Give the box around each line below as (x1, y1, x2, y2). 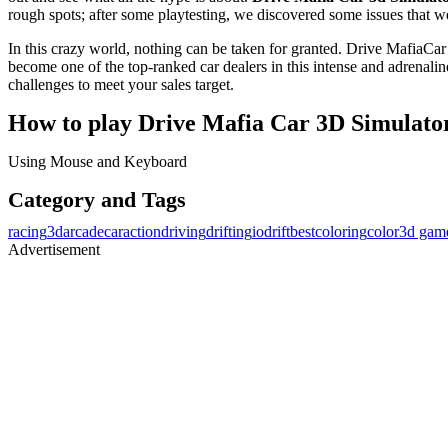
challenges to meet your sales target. (8, 75, 238, 93)
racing (8, 222, 47, 240)
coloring (315, 222, 367, 240)
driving (161, 222, 206, 240)
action (123, 222, 161, 240)
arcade (63, 222, 104, 240)
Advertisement (8, 240, 100, 258)
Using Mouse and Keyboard (8, 152, 187, 170)
